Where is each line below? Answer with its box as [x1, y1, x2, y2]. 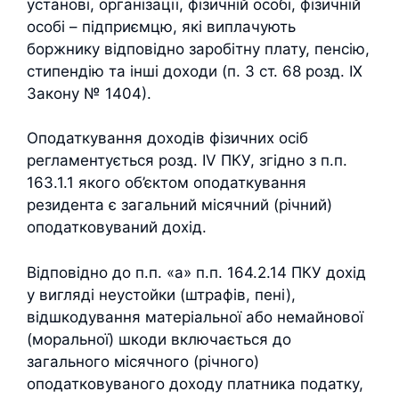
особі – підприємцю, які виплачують [27, 17, 296, 36]
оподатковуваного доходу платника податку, [27, 374, 363, 393]
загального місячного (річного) [27, 352, 259, 370]
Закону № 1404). [27, 84, 151, 102]
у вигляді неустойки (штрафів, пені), [27, 285, 296, 304]
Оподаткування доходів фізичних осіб [27, 129, 308, 147]
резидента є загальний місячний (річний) [27, 196, 332, 214]
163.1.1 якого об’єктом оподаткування [27, 174, 306, 191]
